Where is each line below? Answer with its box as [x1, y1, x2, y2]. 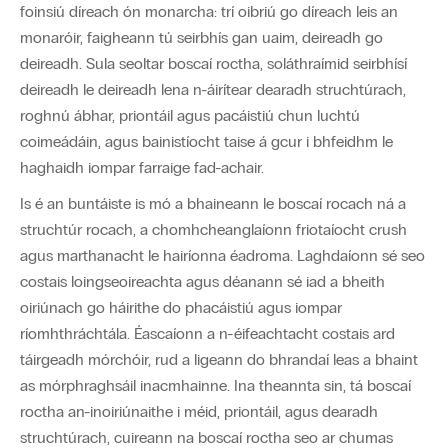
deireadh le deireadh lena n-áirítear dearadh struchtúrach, [20, 80, 406, 100]
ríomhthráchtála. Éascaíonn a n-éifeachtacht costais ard [20, 324, 395, 344]
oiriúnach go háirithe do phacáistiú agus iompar [20, 298, 342, 318]
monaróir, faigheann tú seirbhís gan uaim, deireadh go [20, 28, 383, 48]
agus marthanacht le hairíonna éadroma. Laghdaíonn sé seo [20, 246, 425, 266]
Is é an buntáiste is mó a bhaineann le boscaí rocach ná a [20, 194, 406, 214]
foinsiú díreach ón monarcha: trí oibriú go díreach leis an [20, 2, 398, 22]
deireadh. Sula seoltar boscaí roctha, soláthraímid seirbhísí [20, 54, 407, 74]
